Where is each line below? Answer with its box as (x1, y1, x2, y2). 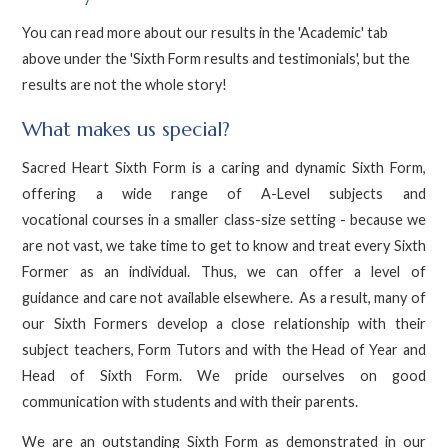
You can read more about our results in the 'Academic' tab (22, 23, 389, 41)
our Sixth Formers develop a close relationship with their (22, 314, 426, 332)
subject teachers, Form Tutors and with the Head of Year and (22, 340, 426, 358)
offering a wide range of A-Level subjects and (22, 184, 426, 202)
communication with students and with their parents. (22, 392, 359, 410)
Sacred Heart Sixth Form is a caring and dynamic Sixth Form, (22, 158, 426, 176)
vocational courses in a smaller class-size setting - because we (22, 210, 426, 228)
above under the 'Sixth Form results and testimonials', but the (22, 49, 411, 67)
